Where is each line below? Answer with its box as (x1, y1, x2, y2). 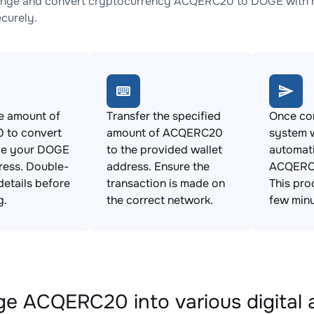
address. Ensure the (107, 159, 210, 174)
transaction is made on (107, 176, 225, 191)
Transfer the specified (107, 109, 221, 123)
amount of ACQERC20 (107, 125, 223, 140)
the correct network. (107, 193, 213, 207)
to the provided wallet (107, 142, 222, 157)
